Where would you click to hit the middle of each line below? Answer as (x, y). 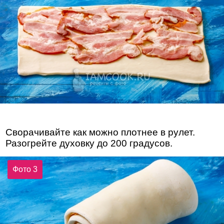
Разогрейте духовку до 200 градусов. (89, 143)
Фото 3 (25, 169)
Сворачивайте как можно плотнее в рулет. (100, 132)
